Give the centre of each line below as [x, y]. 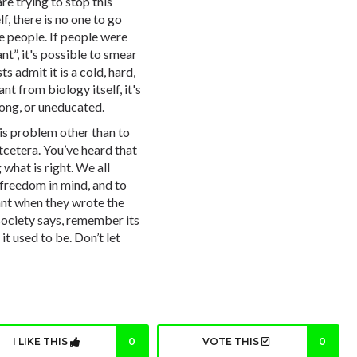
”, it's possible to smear [75, 54]
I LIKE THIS [41, 342]
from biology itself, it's [78, 89]
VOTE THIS [232, 342]
